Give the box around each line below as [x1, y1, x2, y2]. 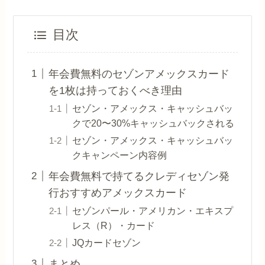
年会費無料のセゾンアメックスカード [48, 67, 230, 80]
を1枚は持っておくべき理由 [48, 84, 182, 96]
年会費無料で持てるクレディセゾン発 [48, 170, 230, 182]
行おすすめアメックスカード [48, 186, 187, 199]
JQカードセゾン [72, 237, 141, 248]
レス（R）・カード [72, 219, 155, 231]
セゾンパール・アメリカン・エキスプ [72, 205, 233, 216]
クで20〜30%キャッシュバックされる [72, 117, 234, 128]
